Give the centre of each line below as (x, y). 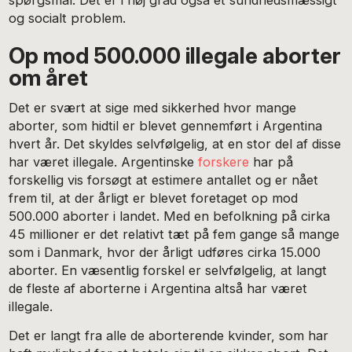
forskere (224, 162)
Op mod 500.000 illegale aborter (175, 55)
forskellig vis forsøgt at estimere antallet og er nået (164, 180)
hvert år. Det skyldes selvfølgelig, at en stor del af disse (175, 144)
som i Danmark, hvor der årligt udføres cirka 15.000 (165, 253)
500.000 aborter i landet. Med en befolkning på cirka (170, 216)
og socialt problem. (68, 18)
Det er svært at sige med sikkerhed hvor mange (153, 108)
